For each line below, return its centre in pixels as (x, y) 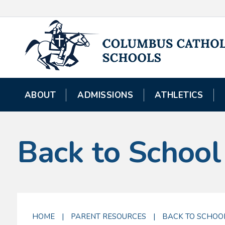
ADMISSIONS (105, 95)
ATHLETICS (179, 95)
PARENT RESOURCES (108, 216)
